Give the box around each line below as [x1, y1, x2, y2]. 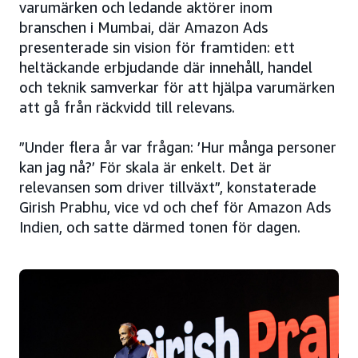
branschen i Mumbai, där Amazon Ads [19, 18, 268, 37]
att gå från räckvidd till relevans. [19, 98, 235, 117]
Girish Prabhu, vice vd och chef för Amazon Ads [19, 198, 331, 217]
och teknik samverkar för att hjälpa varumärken [19, 78, 335, 97]
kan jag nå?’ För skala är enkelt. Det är [19, 158, 272, 177]
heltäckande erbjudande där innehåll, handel [19, 58, 312, 77]
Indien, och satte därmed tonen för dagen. [19, 218, 300, 237]
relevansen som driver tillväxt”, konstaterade [19, 178, 316, 197]
